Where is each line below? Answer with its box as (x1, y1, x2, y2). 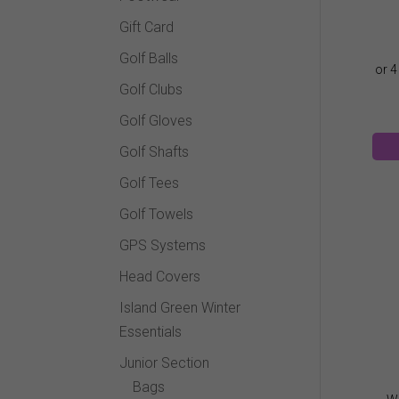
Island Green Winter (119, 299, 241, 317)
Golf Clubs (119, 81, 183, 99)
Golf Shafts (119, 143, 190, 161)
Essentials (119, 323, 183, 341)
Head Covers (119, 268, 201, 286)
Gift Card (119, 19, 175, 37)
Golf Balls (119, 50, 179, 68)
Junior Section (119, 354, 210, 372)
